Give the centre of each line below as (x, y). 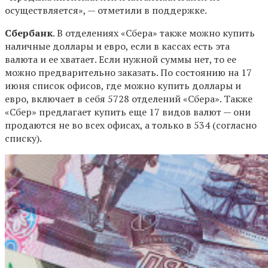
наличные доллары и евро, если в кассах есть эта (117, 46)
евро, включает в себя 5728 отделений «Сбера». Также (129, 99)
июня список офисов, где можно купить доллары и (123, 86)
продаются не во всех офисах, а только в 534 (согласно (131, 125)
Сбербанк (29, 33)
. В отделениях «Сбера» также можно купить (154, 33)
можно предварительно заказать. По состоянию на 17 (128, 73)
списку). (23, 138)
